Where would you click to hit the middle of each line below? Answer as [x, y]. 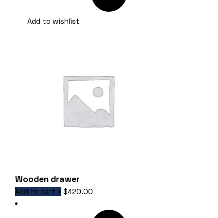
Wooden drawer [48, 179]
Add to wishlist [54, 21]
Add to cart [36, 192]
